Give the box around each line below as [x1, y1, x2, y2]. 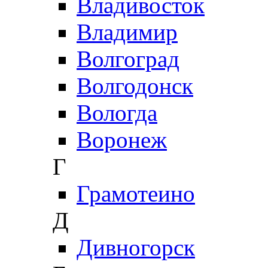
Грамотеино [77, 180, 195, 206]
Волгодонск [77, 72, 193, 99]
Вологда [77, 99, 157, 126]
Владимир [77, 19, 178, 45]
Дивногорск [77, 234, 195, 260]
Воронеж [77, 126, 167, 153]
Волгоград [77, 45, 179, 72]
